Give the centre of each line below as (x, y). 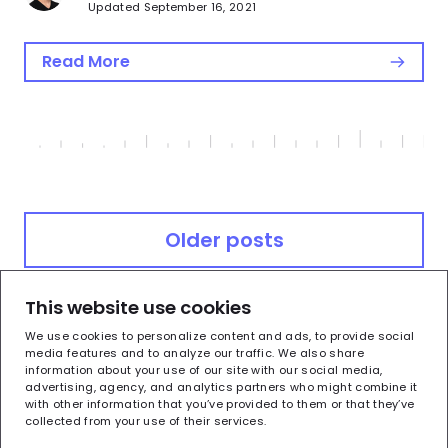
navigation (97, 266)
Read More (86, 61)
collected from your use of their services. (146, 421)
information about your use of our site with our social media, (204, 370)
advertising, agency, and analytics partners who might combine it (221, 387)
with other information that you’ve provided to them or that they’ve (220, 404)
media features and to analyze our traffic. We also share (194, 353)
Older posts (224, 239)
